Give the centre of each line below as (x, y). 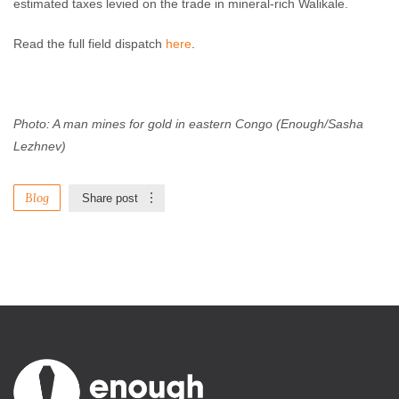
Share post (110, 198)
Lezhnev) (40, 146)
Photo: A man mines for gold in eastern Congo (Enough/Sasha (188, 124)
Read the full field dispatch (90, 44)
